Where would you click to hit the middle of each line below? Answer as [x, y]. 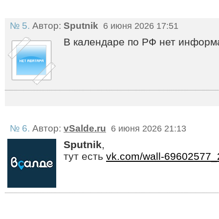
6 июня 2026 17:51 [140, 26]
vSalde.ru [85, 128]
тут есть [85, 156]
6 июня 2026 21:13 [147, 128]
